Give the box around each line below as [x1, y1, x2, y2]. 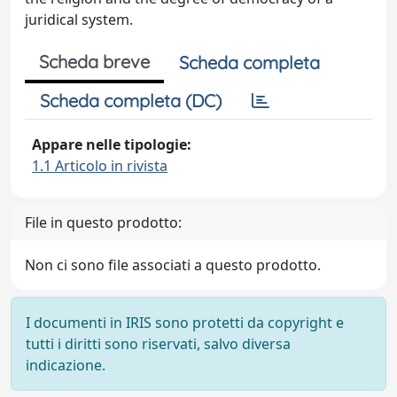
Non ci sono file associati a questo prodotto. [25, 254, 321, 275]
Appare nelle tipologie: [32, 134, 191, 154]
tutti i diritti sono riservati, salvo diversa [26, 333, 291, 354]
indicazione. [26, 354, 105, 375]
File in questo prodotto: [25, 212, 182, 232]
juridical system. [25, 9, 133, 29]
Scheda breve [39, 50, 150, 73]
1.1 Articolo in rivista [32, 155, 167, 175]
